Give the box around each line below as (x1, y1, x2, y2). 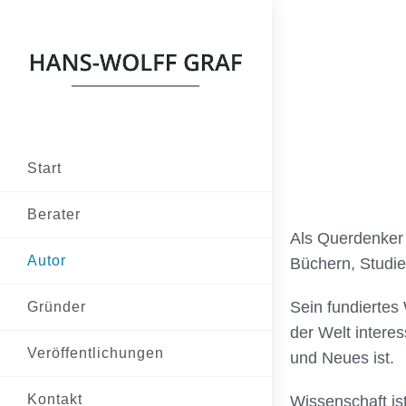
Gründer (27, 299, 86, 314)
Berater (27, 207, 81, 222)
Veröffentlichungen (27, 345, 164, 361)
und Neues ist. (290, 349, 394, 367)
